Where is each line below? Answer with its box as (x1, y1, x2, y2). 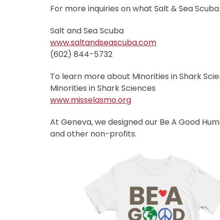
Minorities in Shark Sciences (50, 82, 156, 94)
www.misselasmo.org (50, 94, 131, 106)
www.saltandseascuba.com (50, 37, 156, 49)
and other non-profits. (50, 128, 137, 139)
